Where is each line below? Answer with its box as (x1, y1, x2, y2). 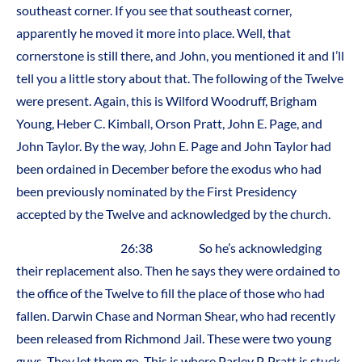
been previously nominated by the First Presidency (16, 183, 297, 199)
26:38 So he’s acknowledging (16, 239, 322, 255)
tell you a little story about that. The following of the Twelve (16, 69, 343, 86)
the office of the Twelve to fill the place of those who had (16, 284, 325, 301)
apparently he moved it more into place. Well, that (16, 24, 291, 40)
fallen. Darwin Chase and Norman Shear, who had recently (16, 307, 335, 323)
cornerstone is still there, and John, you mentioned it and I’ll (16, 47, 344, 63)
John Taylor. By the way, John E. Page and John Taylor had (16, 137, 331, 154)
